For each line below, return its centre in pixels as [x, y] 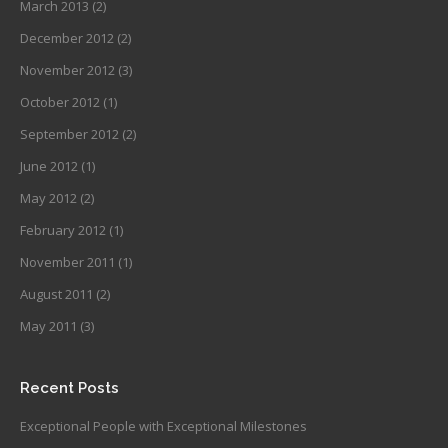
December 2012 [67, 37]
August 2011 [56, 293]
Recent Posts [69, 387]
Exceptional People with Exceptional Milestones [163, 425]
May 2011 [48, 325]
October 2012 [60, 101]
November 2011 [67, 261]
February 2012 [63, 229]
